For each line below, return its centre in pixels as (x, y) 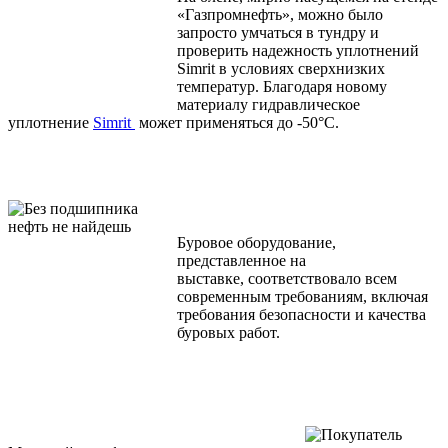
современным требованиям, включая (302, 297)
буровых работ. (228, 333)
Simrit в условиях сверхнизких (281, 69)
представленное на (241, 261)
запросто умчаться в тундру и (278, 33)
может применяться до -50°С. (237, 123)
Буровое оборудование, (256, 243)
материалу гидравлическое (268, 105)
